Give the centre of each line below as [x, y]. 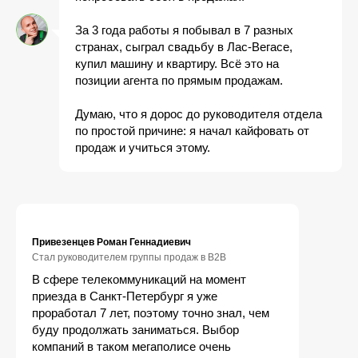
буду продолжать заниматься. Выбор [135, 330]
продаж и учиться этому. [143, 147]
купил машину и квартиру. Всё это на [177, 64]
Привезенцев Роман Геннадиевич [111, 242]
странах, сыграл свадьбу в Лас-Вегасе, [184, 47]
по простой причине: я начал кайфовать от [192, 131]
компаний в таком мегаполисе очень [131, 346]
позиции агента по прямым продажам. [179, 80]
